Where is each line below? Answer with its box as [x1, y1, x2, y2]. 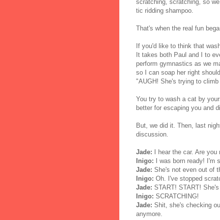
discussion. [136, 130, 168, 138]
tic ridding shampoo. [136, 6, 193, 14]
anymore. [136, 210, 163, 218]
